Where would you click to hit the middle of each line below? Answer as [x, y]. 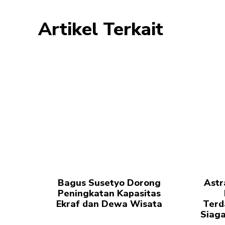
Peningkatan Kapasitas [109, 193]
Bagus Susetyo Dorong [109, 183]
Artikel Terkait [101, 30]
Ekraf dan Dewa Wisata [109, 204]
